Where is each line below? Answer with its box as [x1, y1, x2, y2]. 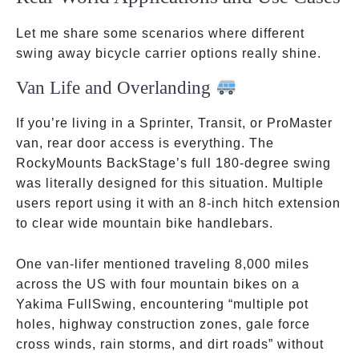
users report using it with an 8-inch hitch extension [16, 196, 341, 210]
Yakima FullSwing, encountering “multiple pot [16, 297, 309, 311]
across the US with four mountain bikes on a [16, 277, 300, 291]
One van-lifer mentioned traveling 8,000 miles [16, 257, 309, 271]
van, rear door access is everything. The [16, 136, 274, 150]
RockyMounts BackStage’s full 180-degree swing [16, 156, 331, 170]
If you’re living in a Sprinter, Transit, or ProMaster [16, 116, 333, 130]
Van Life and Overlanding [16, 77, 216, 98]
